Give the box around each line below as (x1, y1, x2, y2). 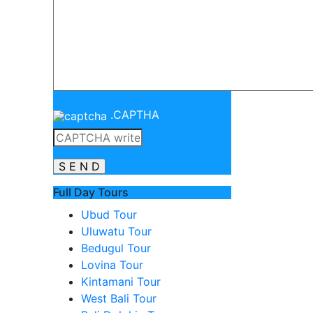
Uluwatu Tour (81, 224, 152, 238)
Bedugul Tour (81, 241, 151, 255)
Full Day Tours (53, 185, 129, 199)
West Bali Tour (81, 291, 156, 305)
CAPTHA (113, 108, 159, 122)
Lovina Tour (81, 258, 143, 272)
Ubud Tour (81, 208, 137, 221)
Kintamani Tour (81, 275, 161, 289)
